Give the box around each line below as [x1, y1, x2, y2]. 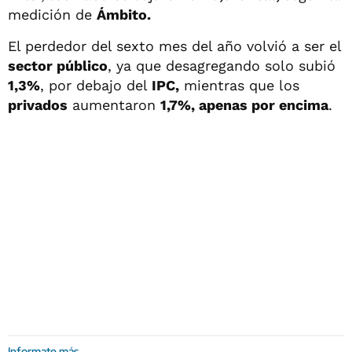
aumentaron [68, 97, 160, 113]
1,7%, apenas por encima [160, 97, 328, 113]
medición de [8, 6, 97, 23]
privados [8, 97, 68, 113]
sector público [8, 57, 108, 74]
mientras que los [179, 77, 299, 93]
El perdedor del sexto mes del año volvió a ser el [8, 38, 341, 54]
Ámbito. [97, 6, 151, 23]
